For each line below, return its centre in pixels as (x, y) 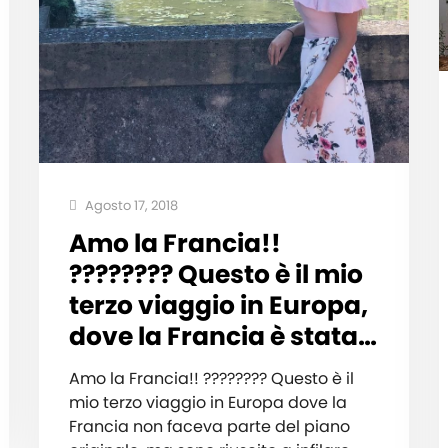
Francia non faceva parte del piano (209, 427)
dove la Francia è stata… (222, 337)
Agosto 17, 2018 (129, 206)
